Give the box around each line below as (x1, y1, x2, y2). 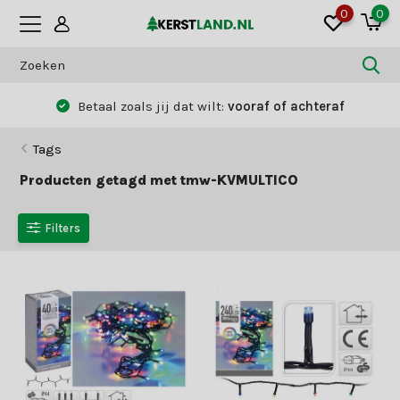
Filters (45, 221, 81, 235)
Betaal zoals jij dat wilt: (73, 97, 228, 114)
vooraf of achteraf (227, 97, 345, 114)
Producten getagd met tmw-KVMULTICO (20, 171, 299, 188)
